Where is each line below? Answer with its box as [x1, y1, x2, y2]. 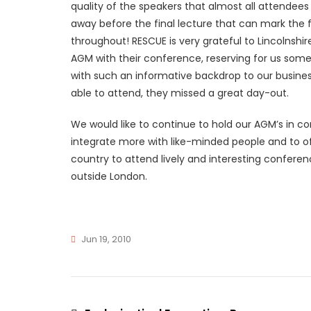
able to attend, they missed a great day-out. [71, 86, 289, 100]
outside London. [71, 169, 147, 183]
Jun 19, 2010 [81, 233, 131, 246]
